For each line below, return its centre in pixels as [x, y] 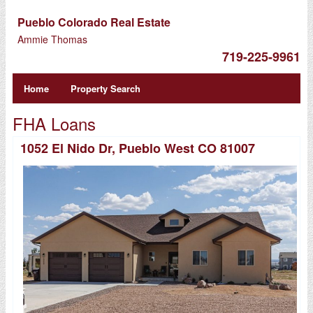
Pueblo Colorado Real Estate [94, 22]
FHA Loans [54, 123]
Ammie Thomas [52, 39]
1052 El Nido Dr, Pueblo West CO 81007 [137, 148]
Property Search [106, 88]
